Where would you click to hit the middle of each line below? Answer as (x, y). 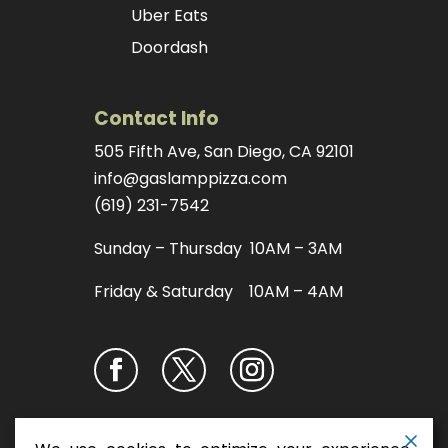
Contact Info (156, 118)
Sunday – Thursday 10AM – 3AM (217, 248)
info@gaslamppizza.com (190, 178)
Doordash (169, 48)
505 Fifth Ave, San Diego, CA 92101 (223, 151)
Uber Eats (169, 16)
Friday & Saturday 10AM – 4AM (218, 291)
